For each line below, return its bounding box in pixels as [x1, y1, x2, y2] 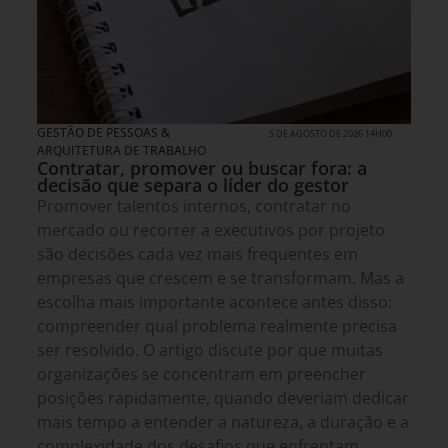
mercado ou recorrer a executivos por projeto [37, 219, 385, 242]
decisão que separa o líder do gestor [37, 173, 349, 198]
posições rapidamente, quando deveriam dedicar [37, 387, 409, 410]
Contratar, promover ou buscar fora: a [37, 156, 367, 181]
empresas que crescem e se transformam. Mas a [37, 267, 404, 290]
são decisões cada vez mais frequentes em [37, 243, 358, 266]
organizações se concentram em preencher [37, 363, 366, 386]
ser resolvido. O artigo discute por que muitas [37, 339, 383, 362]
